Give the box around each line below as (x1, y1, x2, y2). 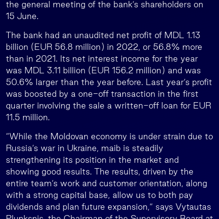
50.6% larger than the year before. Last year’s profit (6, 77, 212, 87)
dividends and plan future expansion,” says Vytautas (6, 202, 211, 211)
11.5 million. (6, 112, 50, 122)
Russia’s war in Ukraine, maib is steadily (6, 143, 163, 153)
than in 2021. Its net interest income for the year (6, 54, 198, 63)
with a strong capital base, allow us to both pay (6, 190, 193, 199)
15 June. (6, 11, 39, 21)
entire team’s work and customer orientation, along (6, 178, 207, 188)
